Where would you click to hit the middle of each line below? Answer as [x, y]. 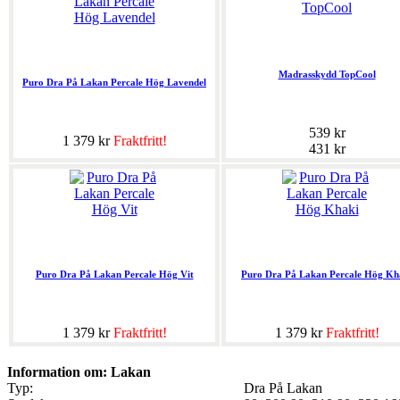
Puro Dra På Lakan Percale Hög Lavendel [114, 83]
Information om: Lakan [79, 372]
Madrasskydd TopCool [327, 75]
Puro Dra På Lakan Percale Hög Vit [114, 275]
